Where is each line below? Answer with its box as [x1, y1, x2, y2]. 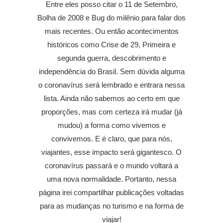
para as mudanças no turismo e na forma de [39, 202, 184, 210]
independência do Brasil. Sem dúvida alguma [38, 67, 185, 76]
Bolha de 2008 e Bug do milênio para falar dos [37, 13, 186, 22]
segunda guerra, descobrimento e [57, 54, 166, 62]
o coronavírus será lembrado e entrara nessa [38, 81, 185, 89]
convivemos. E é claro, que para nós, [51, 134, 172, 143]
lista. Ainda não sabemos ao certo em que [43, 94, 180, 103]
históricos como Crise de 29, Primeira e [47, 40, 176, 49]
